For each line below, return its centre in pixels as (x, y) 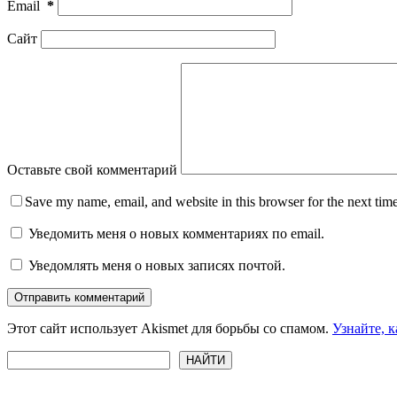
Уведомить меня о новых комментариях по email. (176, 233)
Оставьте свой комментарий (92, 169)
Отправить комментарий (79, 297)
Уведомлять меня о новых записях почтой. (157, 265)
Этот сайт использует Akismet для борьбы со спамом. (170, 328)
